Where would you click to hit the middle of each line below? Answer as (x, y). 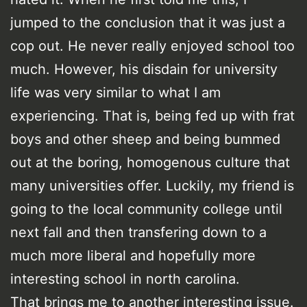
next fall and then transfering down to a (138, 232)
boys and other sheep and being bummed (145, 139)
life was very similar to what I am (115, 92)
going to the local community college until (146, 209)
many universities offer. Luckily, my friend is (152, 185)
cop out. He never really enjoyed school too (152, 46)
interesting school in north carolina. (125, 279)
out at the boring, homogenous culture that (150, 162)
